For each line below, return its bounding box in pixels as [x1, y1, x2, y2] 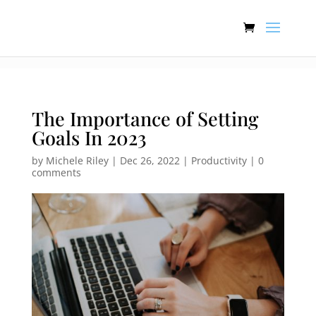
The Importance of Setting [31, 106, 258, 131]
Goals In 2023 [31, 125, 147, 150]
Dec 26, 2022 [119, 154, 180, 167]
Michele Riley [45, 154, 109, 167]
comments [31, 166, 81, 179]
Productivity [190, 154, 247, 167]
